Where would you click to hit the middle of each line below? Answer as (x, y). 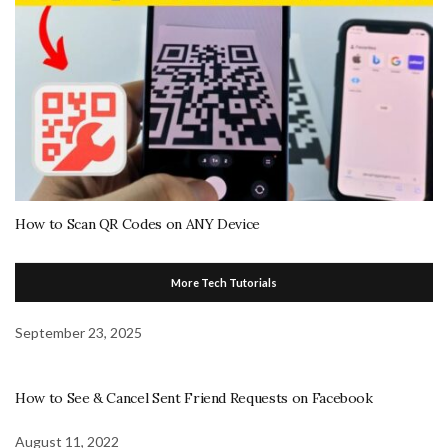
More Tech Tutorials (224, 282)
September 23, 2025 (78, 332)
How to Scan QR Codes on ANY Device (138, 223)
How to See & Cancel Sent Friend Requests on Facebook (194, 397)
